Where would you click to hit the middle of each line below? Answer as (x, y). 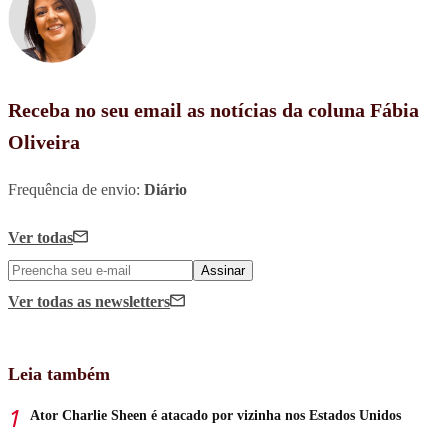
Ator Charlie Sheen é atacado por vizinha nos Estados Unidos (215, 415)
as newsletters (123, 301)
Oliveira (44, 141)
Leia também (59, 373)
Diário (165, 189)
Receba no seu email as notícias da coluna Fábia (213, 109)
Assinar (223, 270)
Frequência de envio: (76, 189)
